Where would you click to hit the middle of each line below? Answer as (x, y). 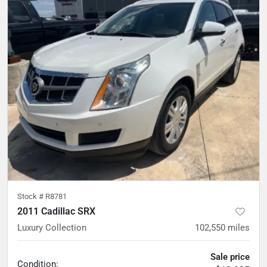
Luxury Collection (52, 227)
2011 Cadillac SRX (56, 211)
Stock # (31, 196)
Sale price (230, 257)
